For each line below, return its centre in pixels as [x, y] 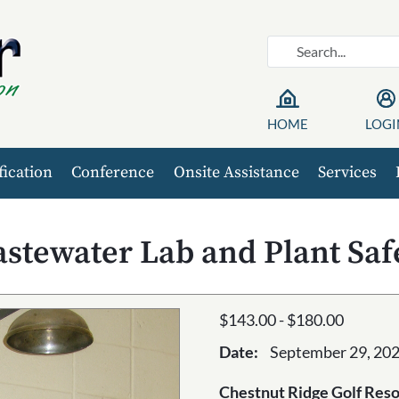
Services [347, 172]
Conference [113, 172]
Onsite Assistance [236, 172]
